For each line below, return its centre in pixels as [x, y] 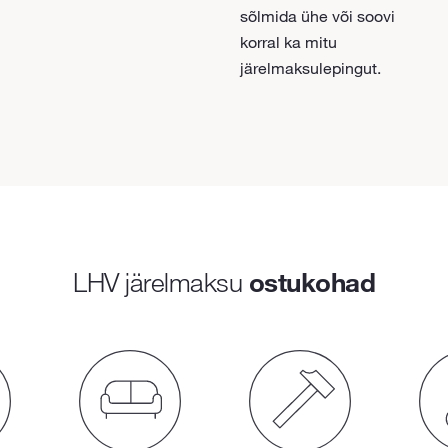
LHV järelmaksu [161, 281]
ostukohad [311, 281]
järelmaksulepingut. [310, 67]
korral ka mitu [288, 41]
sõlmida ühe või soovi [317, 15]
